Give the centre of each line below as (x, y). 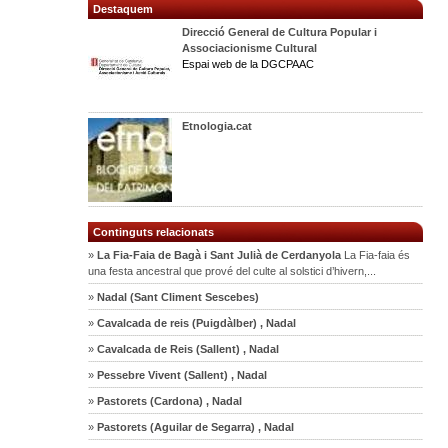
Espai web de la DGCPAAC (248, 63)
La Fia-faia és (376, 254)
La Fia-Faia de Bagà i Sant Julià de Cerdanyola (218, 254)
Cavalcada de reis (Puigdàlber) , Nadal (195, 322)
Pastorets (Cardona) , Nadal (168, 400)
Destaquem (123, 8)
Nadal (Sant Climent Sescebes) (177, 296)
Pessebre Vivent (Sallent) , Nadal (181, 374)
